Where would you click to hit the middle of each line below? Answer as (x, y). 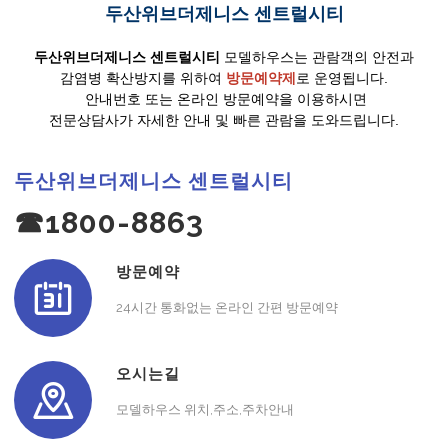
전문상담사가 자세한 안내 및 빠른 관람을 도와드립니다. (224, 119)
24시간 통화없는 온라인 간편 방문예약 (227, 307)
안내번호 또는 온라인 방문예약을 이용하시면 (224, 98)
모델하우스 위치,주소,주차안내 (205, 409)
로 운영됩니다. (342, 77)
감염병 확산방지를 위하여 (143, 77)
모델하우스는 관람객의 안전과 (317, 56)
